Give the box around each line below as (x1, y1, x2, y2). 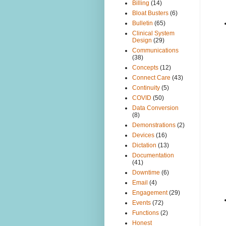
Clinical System (132, 30, 175, 37)
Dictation (132, 142, 156, 149)
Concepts (132, 64, 158, 72)
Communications (132, 47, 179, 54)
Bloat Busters (132, 10, 168, 17)
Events (132, 199, 151, 207)
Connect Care (132, 74, 171, 82)
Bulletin (132, 20, 153, 27)
